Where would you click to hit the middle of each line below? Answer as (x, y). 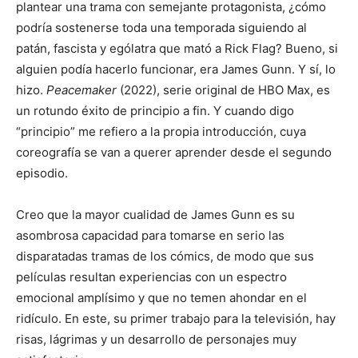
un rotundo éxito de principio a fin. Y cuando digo (155, 111)
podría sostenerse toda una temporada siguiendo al (161, 28)
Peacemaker (82, 90)
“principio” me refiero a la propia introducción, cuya (161, 132)
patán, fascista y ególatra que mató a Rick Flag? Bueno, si (177, 49)
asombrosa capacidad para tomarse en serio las (150, 236)
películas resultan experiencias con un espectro (151, 277)
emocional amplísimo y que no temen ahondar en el (161, 298)
